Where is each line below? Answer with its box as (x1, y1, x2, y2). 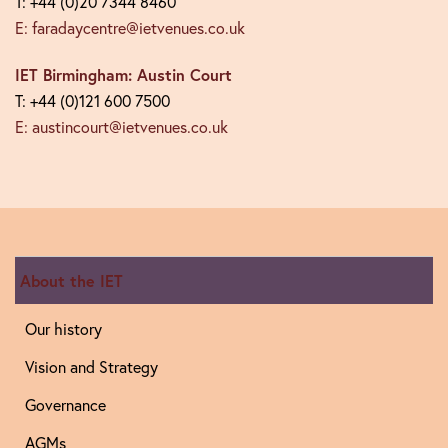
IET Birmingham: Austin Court (15, 64, 232, 85)
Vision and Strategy (25, 357, 158, 377)
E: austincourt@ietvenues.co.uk (15, 117, 228, 137)
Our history (25, 319, 102, 339)
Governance (25, 395, 106, 415)
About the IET (20, 270, 123, 291)
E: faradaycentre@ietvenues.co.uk (15, 18, 245, 38)
